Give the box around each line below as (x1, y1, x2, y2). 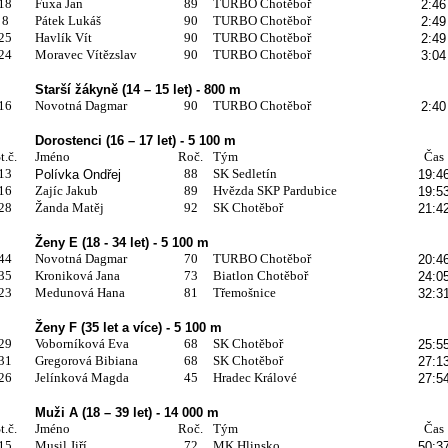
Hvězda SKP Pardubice (212, 182, 337, 198)
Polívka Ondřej (34, 166, 121, 182)
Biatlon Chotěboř (212, 267, 308, 283)
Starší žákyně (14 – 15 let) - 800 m (34, 81, 241, 97)
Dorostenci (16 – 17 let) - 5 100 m (34, 132, 236, 148)
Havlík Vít (34, 29, 92, 45)
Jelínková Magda (34, 369, 129, 385)
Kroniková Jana (34, 267, 120, 283)
